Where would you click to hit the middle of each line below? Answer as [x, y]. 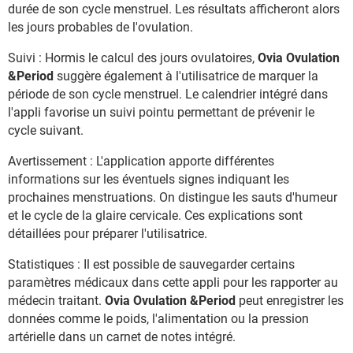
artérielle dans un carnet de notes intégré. [122, 336]
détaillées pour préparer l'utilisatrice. [108, 233]
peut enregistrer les [290, 300]
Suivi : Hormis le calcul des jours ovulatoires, [133, 58]
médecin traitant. [56, 300]
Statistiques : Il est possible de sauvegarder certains [151, 264]
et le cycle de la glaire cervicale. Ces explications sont [155, 215]
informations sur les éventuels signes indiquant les [149, 179]
